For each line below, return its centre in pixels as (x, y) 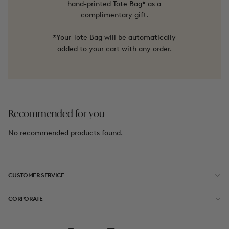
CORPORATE (26, 199)
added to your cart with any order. (114, 49)
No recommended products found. (65, 133)
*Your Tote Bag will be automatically (114, 37)
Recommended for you (56, 114)
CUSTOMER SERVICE (36, 175)
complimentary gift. (114, 15)
